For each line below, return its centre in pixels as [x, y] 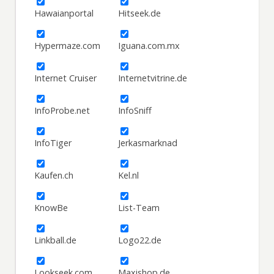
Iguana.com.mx [149, 46]
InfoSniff [135, 111]
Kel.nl [129, 176]
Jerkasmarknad [148, 143]
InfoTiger [53, 143]
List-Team [139, 208]
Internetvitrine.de [153, 78]
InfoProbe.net [62, 111]
